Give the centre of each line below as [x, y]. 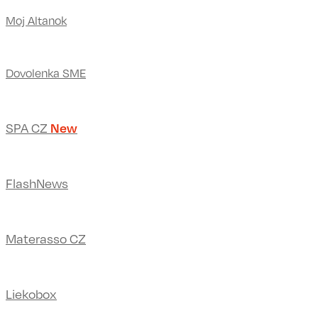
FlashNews [37, 183]
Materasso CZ [46, 238]
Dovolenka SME [46, 73]
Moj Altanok [36, 20]
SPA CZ [28, 127]
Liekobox [31, 294]
